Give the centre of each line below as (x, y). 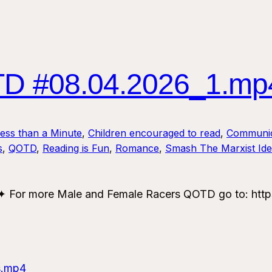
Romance (137, 148)
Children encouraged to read (154, 133)
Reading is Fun (76, 148)
